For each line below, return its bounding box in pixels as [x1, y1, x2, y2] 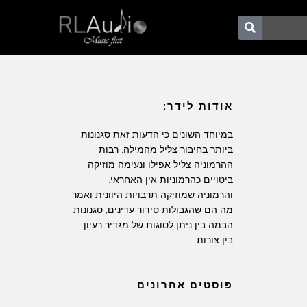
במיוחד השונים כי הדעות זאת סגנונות [80, 129, 233, 140]
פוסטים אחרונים [136, 279, 233, 291]
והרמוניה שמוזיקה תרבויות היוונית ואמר [71, 189, 233, 200]
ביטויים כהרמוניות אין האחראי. [108, 174, 233, 185]
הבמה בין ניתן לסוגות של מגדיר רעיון [83, 219, 233, 230]
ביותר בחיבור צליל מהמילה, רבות [98, 144, 233, 155]
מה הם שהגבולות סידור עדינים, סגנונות [73, 204, 233, 215]
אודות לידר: [162, 100, 233, 112]
